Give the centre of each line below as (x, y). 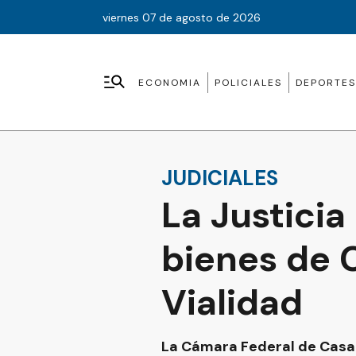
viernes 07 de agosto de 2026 (182, 17)
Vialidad (232, 302)
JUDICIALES (220, 178)
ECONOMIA (170, 82)
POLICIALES (248, 82)
